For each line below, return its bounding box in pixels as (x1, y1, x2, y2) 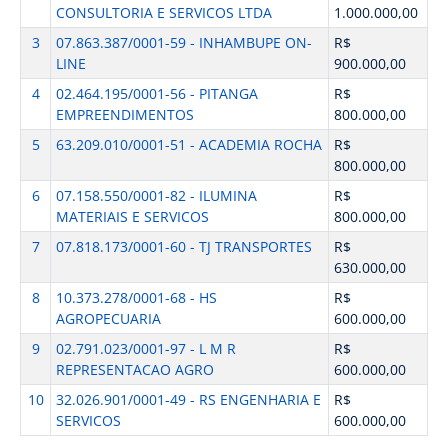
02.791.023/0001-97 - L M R (55, 339, 236, 358)
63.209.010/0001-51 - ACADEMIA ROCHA (55, 135, 322, 154)
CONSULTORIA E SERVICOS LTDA (55, 3, 272, 22)
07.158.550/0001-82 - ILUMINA (55, 186, 257, 205)
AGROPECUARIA (55, 309, 161, 328)
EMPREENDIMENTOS (55, 105, 194, 124)
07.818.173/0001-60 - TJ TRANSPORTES (55, 237, 312, 256)
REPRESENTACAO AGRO (55, 360, 214, 379)
